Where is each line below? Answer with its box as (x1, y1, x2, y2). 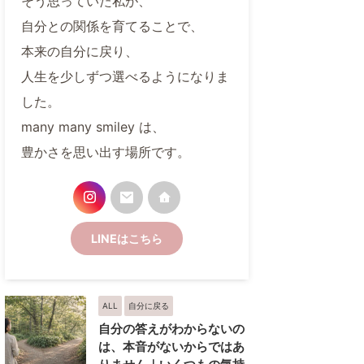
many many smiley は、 (21, 118, 165, 135)
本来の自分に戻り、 (21, 42, 138, 59)
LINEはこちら (91, 231, 162, 245)
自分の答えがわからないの (98, 320, 245, 336)
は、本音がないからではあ (98, 338, 245, 354)
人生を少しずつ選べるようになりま (21, 67, 229, 84)
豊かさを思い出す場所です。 (21, 143, 190, 160)
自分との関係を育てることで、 (21, 17, 203, 34)
